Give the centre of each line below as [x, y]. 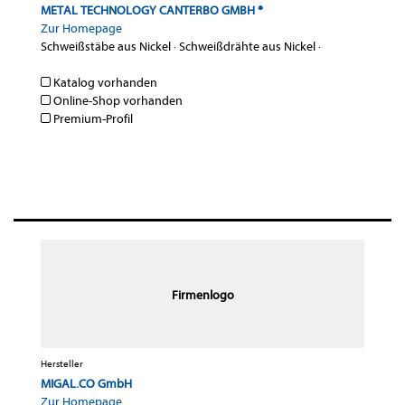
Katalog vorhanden [104, 83]
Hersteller [62, 364]
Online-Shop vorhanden [117, 101]
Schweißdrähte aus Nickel [247, 47]
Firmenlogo [202, 296]
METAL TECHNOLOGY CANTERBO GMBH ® [152, 11]
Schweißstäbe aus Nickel [106, 47]
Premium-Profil [92, 119]
